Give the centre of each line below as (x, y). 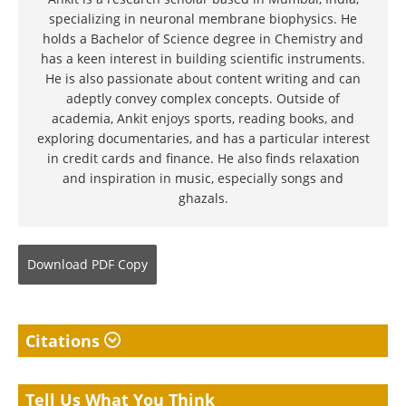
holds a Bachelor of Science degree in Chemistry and (203, 39)
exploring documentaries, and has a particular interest (203, 139)
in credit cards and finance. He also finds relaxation (203, 159)
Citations (65, 341)
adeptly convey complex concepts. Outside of (203, 99)
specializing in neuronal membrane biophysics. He (203, 19)
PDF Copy (120, 265)
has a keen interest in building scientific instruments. (203, 59)
